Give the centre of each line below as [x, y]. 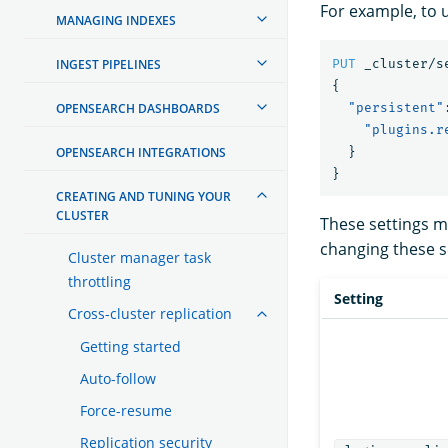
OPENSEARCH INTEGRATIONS [141, 152]
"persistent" [396, 107]
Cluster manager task [139, 257]
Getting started [130, 346]
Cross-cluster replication [150, 313]
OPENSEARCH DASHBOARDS [138, 108]
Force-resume [126, 410]
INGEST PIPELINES [108, 64]
